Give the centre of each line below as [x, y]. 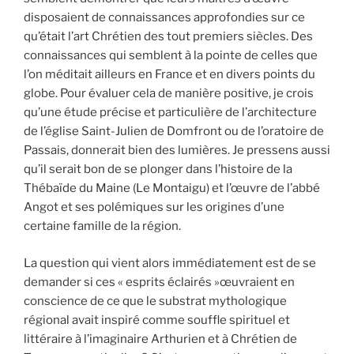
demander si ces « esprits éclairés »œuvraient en [159, 282]
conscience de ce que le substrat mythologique [155, 301]
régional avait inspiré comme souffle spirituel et [157, 320]
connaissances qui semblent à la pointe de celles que [171, 56]
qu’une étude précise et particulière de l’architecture [170, 113]
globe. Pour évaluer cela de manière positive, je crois [169, 94]
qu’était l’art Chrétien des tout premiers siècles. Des [168, 37]
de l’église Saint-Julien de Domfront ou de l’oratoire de [174, 132]
